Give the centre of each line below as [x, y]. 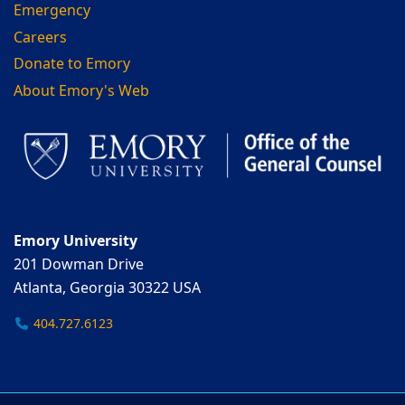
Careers [40, 38]
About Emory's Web [81, 91]
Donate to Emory [72, 65]
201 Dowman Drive [79, 265]
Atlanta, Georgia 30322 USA [107, 289]
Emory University [75, 242]
